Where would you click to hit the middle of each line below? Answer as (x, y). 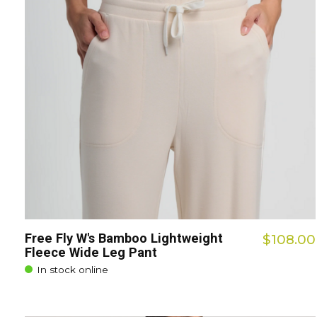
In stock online (73, 269)
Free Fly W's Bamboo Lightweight (124, 238)
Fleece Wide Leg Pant (91, 253)
